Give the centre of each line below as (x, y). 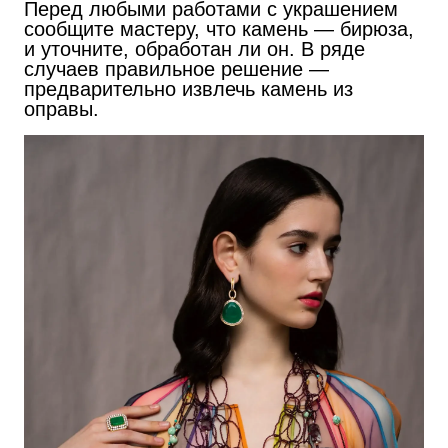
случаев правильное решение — (176, 68)
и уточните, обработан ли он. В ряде (194, 48)
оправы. (61, 108)
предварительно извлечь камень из (188, 88)
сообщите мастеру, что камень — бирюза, (219, 28)
